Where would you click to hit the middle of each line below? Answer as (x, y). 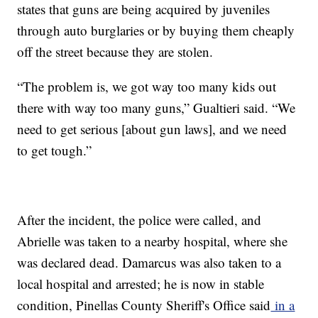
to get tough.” (55, 150)
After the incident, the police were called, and (139, 220)
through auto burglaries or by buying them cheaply (156, 31)
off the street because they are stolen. (117, 52)
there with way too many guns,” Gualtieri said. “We (157, 108)
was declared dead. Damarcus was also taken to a (149, 263)
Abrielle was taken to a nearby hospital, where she (153, 241)
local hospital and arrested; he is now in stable (141, 284)
